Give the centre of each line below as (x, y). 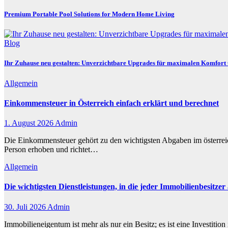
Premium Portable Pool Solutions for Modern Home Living (89, 14)
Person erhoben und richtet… (51, 150)
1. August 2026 (30, 123)
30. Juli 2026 (26, 207)
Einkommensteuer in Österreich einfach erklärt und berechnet (111, 103)
